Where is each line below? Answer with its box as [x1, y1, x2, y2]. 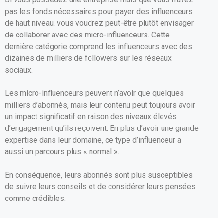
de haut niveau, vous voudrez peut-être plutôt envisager [5, 18, 194, 28]
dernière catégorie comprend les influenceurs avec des [5, 41, 192, 51]
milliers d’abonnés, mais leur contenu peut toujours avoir [5, 100, 195, 109]
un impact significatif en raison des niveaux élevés [5, 111, 177, 121]
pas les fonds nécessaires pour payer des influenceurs [5, 6, 193, 16]
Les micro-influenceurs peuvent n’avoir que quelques [5, 88, 184, 98]
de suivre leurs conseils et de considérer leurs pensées [5, 182, 196, 191]
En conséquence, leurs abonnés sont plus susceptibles [5, 170, 193, 180]
